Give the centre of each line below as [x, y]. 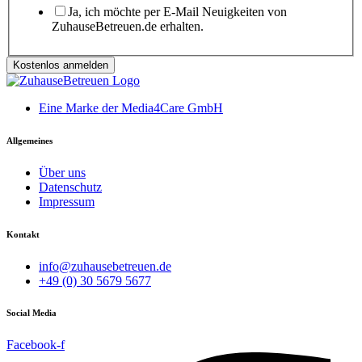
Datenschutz [70, 187]
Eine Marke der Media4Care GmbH [131, 107]
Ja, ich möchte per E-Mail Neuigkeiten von [177, 11]
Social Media [32, 313]
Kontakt [23, 234]
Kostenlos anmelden [61, 65]
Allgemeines [29, 140]
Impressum [67, 201]
